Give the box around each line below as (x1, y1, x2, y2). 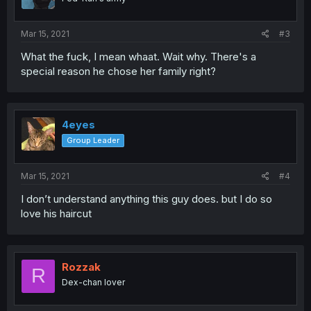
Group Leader (67, 135, 119, 146)
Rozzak (62, 260, 101, 274)
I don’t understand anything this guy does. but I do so (21, 192, 272, 205)
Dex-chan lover (62, 276, 125, 287)
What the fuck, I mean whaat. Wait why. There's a (21, 50, 256, 64)
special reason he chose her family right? (21, 65, 216, 78)
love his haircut (21, 206, 92, 220)
